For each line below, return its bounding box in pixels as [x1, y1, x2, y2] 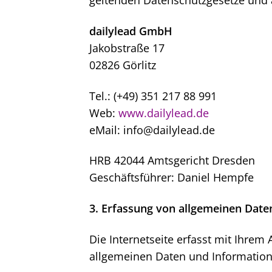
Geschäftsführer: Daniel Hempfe [89, 170, 254, 185]
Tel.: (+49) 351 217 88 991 [89, 88, 217, 103]
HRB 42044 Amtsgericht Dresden [89, 153, 255, 168]
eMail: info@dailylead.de [89, 122, 215, 137]
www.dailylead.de [118, 105, 209, 120]
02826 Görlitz [89, 57, 156, 72]
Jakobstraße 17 [89, 40, 165, 55]
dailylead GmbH [89, 23, 172, 38]
